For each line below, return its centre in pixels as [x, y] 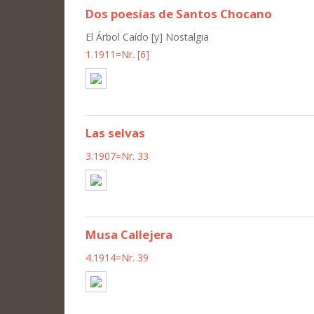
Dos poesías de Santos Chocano [179, 13]
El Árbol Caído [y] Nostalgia [147, 36]
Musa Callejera [129, 234]
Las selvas [115, 132]
